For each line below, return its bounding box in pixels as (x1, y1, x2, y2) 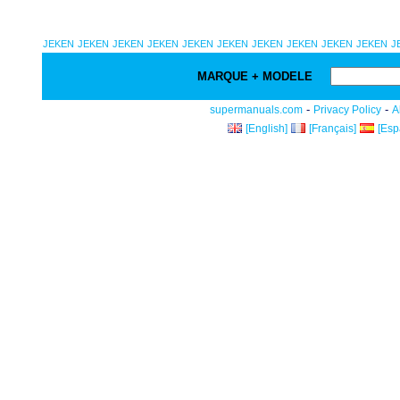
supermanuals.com (210, 104, 303, 116)
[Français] (309, 122, 356, 135)
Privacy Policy (313, 104, 381, 116)
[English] (246, 122, 287, 135)
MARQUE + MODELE (196, 70, 320, 83)
